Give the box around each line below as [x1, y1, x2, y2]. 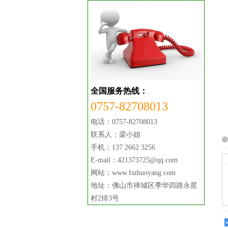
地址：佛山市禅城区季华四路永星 [91, 182, 197, 189]
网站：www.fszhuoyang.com [91, 169, 176, 177]
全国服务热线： [91, 87, 148, 95]
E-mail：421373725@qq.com [91, 156, 178, 164]
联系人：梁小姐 [91, 131, 140, 138]
